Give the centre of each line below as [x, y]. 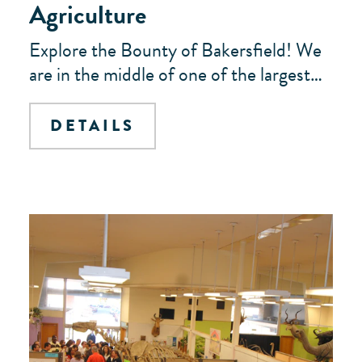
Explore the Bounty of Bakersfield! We [175, 50]
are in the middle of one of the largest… [176, 74]
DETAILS [93, 125]
